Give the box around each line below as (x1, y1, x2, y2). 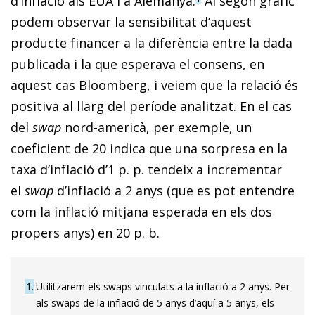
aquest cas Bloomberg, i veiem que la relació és (11, 76, 298, 94)
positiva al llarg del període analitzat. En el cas (11, 97, 292, 115)
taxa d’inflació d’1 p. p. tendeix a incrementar (11, 160, 282, 178)
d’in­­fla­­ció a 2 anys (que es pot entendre (53, 181, 295, 199)
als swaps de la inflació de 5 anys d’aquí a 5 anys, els (36, 295, 274, 309)
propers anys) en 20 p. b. (11, 224, 160, 241)
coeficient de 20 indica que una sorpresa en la (11, 139, 288, 157)
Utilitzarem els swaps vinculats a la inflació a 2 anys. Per (36, 279, 290, 293)
